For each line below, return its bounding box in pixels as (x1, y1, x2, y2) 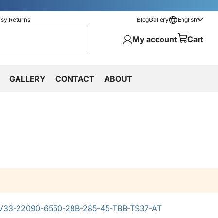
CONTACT (55, 74, 94, 84)
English (178, 16, 197, 23)
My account (132, 34, 177, 44)
